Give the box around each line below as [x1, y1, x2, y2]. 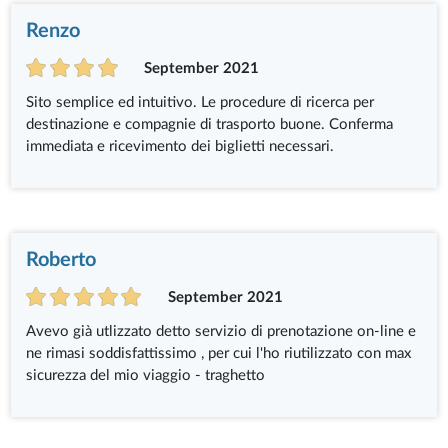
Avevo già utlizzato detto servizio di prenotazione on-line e [26, 323, 417, 339]
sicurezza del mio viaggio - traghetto [26, 367, 266, 383]
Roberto [26, 249, 97, 270]
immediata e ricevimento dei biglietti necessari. [26, 138, 335, 154]
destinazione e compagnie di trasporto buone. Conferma [26, 116, 394, 132]
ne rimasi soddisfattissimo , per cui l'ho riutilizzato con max [26, 345, 412, 361]
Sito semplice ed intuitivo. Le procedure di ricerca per [26, 94, 375, 110]
